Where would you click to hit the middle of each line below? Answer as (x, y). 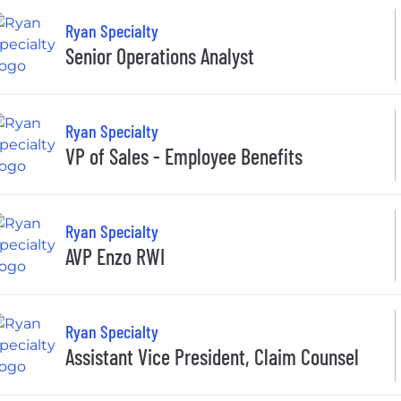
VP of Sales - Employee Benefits (184, 157)
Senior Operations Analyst (160, 56)
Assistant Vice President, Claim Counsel (212, 357)
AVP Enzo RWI (115, 257)
